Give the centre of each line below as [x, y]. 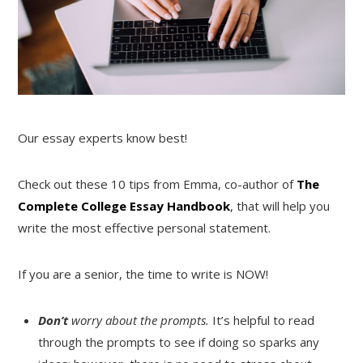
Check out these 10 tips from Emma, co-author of [158, 184]
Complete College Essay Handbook [124, 205]
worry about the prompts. [142, 320]
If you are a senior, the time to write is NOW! [143, 273]
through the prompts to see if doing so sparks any [179, 342]
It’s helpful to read [264, 320]
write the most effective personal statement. [145, 227]
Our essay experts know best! [103, 137]
